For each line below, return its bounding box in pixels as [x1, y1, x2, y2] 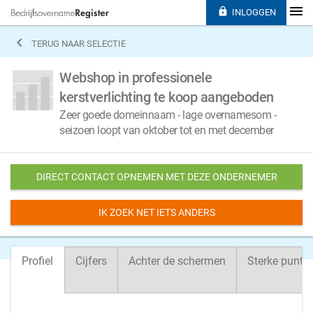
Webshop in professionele [59, 69, 212, 86]
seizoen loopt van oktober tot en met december [59, 124, 274, 137]
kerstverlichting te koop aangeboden [59, 89, 274, 105]
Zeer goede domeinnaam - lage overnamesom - [59, 108, 276, 122]
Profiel [22, 254, 53, 268]
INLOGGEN [231, 7, 276, 17]
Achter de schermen [129, 254, 226, 268]
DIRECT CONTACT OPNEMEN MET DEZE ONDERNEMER [36, 171, 277, 182]
